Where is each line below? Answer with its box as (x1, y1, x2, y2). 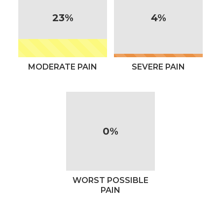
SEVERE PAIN (132, 62, 185, 72)
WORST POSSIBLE (73, 175, 148, 185)
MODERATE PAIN (28, 62, 97, 72)
